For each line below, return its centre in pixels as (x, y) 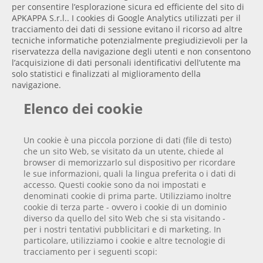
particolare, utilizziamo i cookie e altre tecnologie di (125, 240)
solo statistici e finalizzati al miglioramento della (106, 74)
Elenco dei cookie (83, 109)
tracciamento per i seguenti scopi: (91, 251)
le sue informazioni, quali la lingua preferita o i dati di (130, 173)
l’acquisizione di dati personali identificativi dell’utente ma (126, 63)
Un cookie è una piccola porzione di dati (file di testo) (128, 140)
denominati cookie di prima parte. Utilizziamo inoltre (128, 195)
